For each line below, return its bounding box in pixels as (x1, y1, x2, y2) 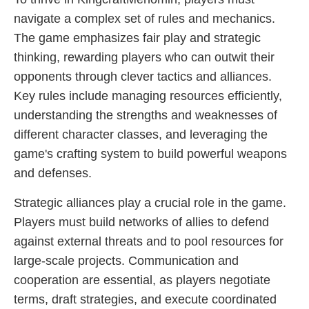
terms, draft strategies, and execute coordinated (14, 292, 277, 306)
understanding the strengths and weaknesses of (14, 108, 277, 122)
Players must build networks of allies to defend (14, 215, 269, 229)
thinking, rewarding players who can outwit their (14, 50, 275, 64)
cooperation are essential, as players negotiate (14, 273, 270, 287)
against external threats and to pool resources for (14, 235, 283, 248)
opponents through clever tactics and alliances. (14, 70, 272, 83)
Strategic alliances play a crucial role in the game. (14, 196, 286, 210)
